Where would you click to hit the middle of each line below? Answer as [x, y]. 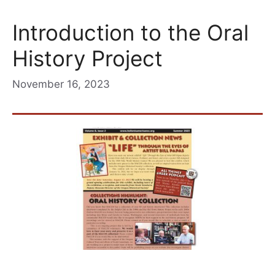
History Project [87, 59]
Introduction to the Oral [130, 33]
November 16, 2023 [61, 84]
